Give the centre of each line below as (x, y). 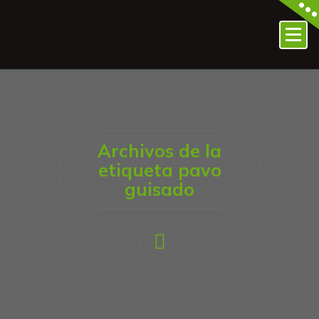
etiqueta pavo (159, 170)
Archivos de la (159, 151)
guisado (159, 189)
